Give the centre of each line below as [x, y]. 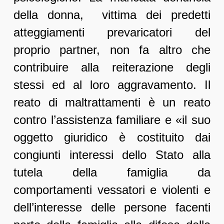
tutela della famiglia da [112, 172]
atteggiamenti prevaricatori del [112, 32]
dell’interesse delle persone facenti [112, 207]
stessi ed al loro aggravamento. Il [112, 85]
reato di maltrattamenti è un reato [112, 102]
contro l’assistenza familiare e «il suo [112, 120]
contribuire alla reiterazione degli [112, 67]
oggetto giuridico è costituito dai [112, 137]
